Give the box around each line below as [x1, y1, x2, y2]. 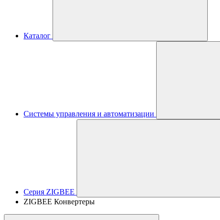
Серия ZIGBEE [24, 188, 75, 196]
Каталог [24, 31, 51, 40]
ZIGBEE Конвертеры [24, 197, 95, 206]
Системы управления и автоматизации [24, 110, 154, 118]
